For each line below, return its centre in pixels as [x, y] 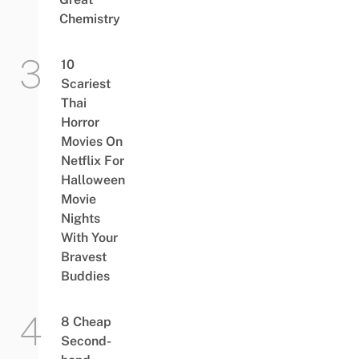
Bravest [83, 257]
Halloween [93, 180]
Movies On [91, 141]
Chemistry [89, 19]
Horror [80, 122]
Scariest [85, 84]
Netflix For [92, 161]
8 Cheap [86, 322]
